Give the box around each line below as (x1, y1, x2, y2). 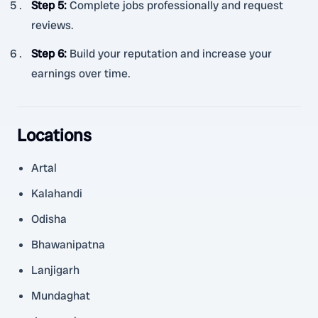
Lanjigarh (31, 263, 79, 278)
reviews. (31, 18, 74, 33)
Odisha (31, 212, 67, 226)
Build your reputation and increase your (70, 46, 272, 61)
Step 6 (31, 46, 64, 61)
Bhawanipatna (31, 237, 105, 252)
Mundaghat (31, 288, 90, 303)
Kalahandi (31, 186, 82, 201)
